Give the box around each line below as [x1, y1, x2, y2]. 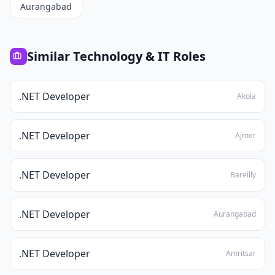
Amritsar [226, 248, 256, 258]
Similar [27, 48, 73, 64]
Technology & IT [73, 48, 170, 64]
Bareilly [230, 169, 256, 180]
